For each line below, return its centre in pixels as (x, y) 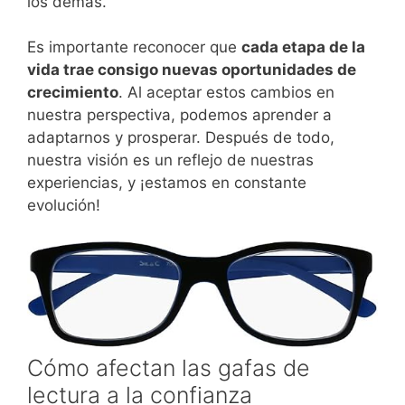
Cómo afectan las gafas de (169, 367)
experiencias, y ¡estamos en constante (167, 183)
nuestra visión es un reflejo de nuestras (170, 160)
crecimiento (73, 93)
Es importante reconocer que (134, 47)
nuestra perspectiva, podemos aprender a (179, 115)
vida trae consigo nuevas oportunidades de (192, 70)
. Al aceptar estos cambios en (226, 93)
